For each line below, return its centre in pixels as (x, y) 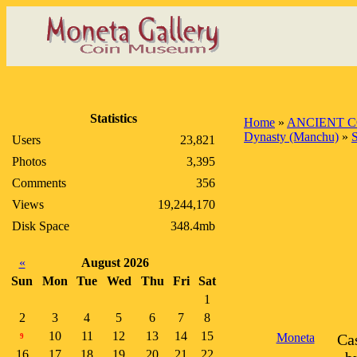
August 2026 (115, 263)
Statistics (114, 118)
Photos (29, 161)
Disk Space (41, 226)
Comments (39, 183)
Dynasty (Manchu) (291, 137)
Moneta (295, 337)
